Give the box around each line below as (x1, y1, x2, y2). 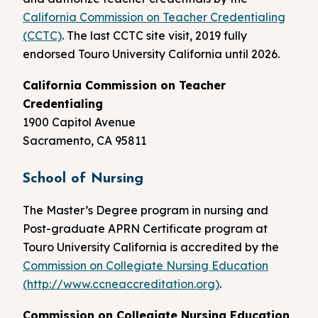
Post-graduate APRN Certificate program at (23, 221, 268, 236)
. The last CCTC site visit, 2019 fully (62, 28, 247, 43)
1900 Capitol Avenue (23, 114, 136, 129)
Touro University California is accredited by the (23, 240, 279, 255)
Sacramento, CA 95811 (23, 133, 146, 148)
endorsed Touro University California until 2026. (23, 46, 280, 61)
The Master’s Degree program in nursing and (23, 203, 268, 218)
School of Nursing (23, 172, 143, 187)
